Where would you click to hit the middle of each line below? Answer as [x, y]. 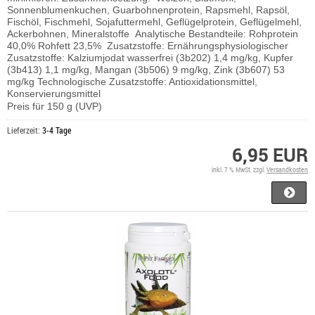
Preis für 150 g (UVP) [54, 106]
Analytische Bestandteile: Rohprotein [217, 33]
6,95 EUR [270, 154]
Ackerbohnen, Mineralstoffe [71, 33]
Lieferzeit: [25, 130]
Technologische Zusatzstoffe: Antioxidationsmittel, [147, 81]
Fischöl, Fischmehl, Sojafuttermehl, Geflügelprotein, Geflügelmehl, [154, 21]
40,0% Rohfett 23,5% [57, 45]
